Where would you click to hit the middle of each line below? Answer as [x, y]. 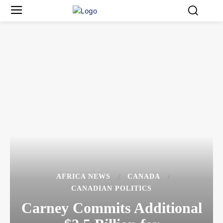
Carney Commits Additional [111, 208]
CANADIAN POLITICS [111, 189]
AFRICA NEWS [83, 177]
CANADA [144, 177]
